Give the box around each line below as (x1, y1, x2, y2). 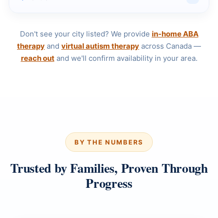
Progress (86, 173, 132, 192)
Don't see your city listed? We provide (19, 29, 152, 38)
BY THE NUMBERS (74, 138, 144, 146)
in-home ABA (151, 29, 199, 38)
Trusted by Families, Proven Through (10, 158, 208, 177)
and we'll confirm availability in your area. (54, 53, 198, 63)
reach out (20, 53, 54, 63)
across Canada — (139, 41, 201, 51)
